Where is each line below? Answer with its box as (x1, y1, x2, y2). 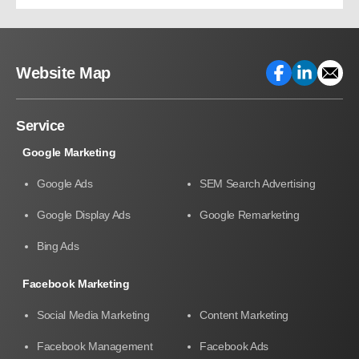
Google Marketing (22, 145, 116, 159)
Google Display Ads (37, 208, 131, 221)
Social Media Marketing (37, 308, 150, 321)
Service (16, 117, 65, 134)
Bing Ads (37, 239, 79, 252)
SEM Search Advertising (200, 176, 316, 190)
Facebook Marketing (22, 276, 130, 290)
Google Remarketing (200, 208, 300, 221)
